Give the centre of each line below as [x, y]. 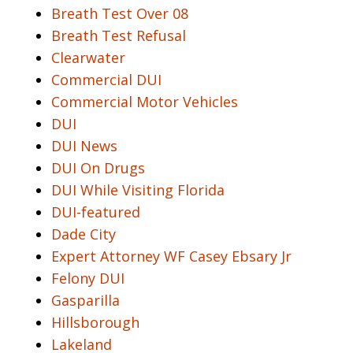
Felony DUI [88, 278]
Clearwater [88, 57]
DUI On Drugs [98, 167]
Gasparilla [85, 300]
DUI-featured [96, 212]
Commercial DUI [106, 79]
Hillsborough [95, 322]
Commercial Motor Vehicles [145, 101]
